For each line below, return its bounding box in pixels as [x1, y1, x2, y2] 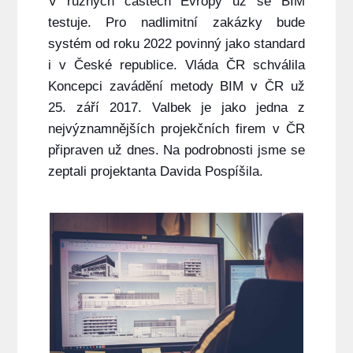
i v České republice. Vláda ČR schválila [47, 58, 306, 73]
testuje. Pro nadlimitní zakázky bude [47, 15, 306, 31]
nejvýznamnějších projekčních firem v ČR [47, 121, 306, 137]
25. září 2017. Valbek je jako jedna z [47, 100, 306, 116]
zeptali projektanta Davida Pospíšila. [47, 164, 263, 180]
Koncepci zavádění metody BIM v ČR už [47, 79, 306, 95]
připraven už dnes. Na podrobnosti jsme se [47, 143, 306, 158]
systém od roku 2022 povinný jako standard [47, 36, 306, 52]
